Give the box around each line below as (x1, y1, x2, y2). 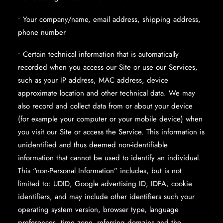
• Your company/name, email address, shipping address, (18, 14, 201, 25)
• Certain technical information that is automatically (18, 49, 179, 60)
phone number (18, 27, 66, 38)
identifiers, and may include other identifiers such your (18, 191, 195, 202)
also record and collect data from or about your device (18, 101, 193, 111)
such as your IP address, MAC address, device (18, 75, 168, 86)
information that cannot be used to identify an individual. (18, 152, 201, 163)
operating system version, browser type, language (18, 204, 179, 215)
